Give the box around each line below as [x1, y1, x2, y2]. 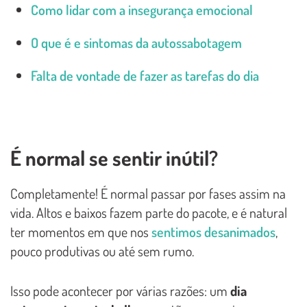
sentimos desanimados [151, 222, 275, 241]
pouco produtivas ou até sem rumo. [10, 241, 194, 260]
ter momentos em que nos [10, 222, 151, 241]
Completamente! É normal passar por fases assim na [10, 184, 286, 202]
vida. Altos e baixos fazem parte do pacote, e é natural [10, 203, 287, 221]
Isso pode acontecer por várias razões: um [10, 281, 230, 299]
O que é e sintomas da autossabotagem [31, 33, 242, 51]
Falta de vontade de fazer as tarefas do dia [31, 66, 259, 84]
